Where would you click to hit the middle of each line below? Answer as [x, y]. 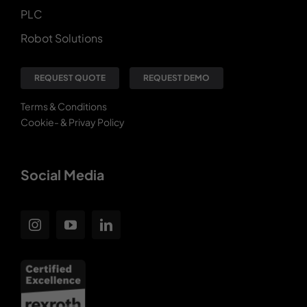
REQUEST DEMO [176, 78]
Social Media [62, 175]
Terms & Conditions [63, 107]
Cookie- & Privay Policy [72, 122]
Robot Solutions [61, 38]
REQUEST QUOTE [70, 78]
